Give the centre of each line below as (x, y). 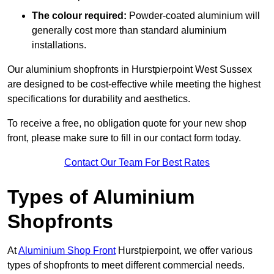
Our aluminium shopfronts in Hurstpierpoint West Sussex (130, 70)
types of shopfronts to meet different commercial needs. (126, 265)
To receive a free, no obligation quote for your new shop (127, 124)
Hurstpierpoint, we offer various (184, 251)
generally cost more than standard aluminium (129, 31)
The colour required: (79, 16)
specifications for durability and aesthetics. (99, 99)
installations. (59, 45)
